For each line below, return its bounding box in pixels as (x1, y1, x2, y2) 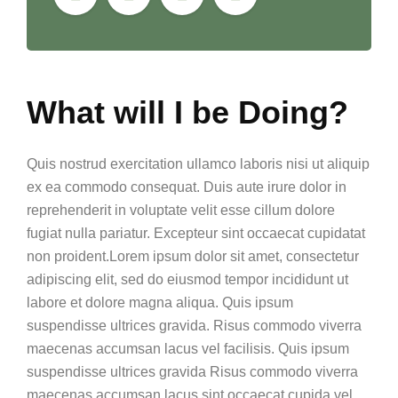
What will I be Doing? (27, 94, 348, 131)
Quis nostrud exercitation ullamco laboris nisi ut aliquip (27, 156, 370, 171)
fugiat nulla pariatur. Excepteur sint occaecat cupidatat (27, 226, 365, 241)
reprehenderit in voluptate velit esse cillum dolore (27, 203, 335, 218)
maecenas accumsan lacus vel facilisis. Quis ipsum (27, 341, 349, 356)
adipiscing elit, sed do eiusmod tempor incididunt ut (27, 272, 348, 287)
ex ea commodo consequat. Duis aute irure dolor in (27, 179, 346, 195)
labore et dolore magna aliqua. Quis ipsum (27, 295, 293, 310)
